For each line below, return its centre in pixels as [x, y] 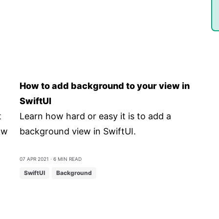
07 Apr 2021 [34, 158]
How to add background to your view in [104, 86]
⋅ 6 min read [65, 158]
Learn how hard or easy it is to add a [95, 116]
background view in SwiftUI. [77, 131]
